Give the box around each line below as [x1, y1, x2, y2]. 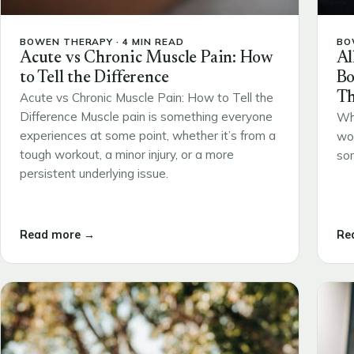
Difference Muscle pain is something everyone [20, 108, 273, 124]
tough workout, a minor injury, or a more [20, 146, 234, 162]
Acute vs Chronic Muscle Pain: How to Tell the [20, 89, 273, 105]
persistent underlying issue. [20, 165, 168, 181]
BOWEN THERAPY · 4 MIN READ [20, 35, 184, 47]
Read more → [20, 228, 95, 243]
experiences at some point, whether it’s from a [20, 127, 276, 143]
